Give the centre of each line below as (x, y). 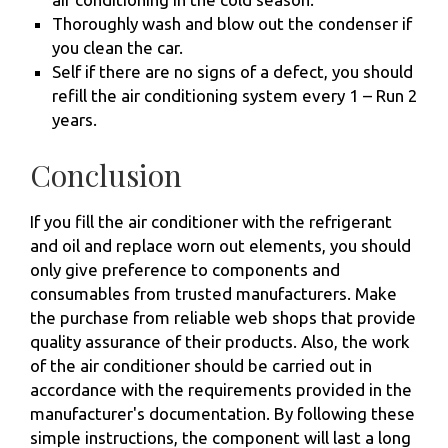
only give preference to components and (185, 270)
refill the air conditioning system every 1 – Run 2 (235, 95)
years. (74, 119)
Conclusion (106, 175)
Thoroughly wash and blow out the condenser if (232, 23)
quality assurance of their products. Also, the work (220, 342)
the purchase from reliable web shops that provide (223, 318)
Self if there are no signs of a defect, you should (232, 71)
